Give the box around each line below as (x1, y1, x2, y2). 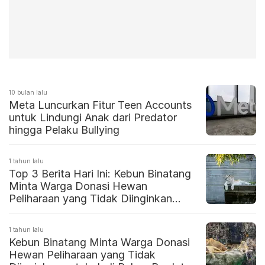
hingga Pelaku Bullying (9, 124, 119, 137)
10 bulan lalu (9, 89, 47, 96)
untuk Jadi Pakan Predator (9, 205, 140, 218)
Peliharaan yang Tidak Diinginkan (9, 192, 172, 205)
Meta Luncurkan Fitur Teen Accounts (9, 99, 192, 112)
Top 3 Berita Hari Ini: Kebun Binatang (9, 167, 191, 180)
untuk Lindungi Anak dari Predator (9, 111, 177, 124)
